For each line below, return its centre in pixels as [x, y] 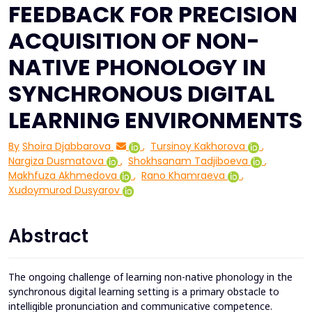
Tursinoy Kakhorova [198, 147]
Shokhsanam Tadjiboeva [188, 161]
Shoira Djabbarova [67, 147]
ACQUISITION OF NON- [134, 41]
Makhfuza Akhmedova [63, 176]
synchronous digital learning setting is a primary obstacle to [144, 292]
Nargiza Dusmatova [56, 161]
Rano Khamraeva [183, 176]
